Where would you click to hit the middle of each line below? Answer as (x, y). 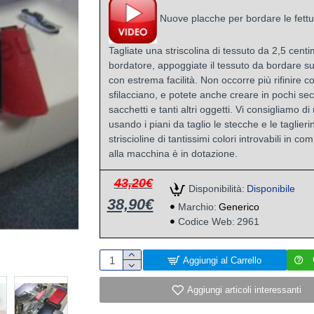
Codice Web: (206, 221)
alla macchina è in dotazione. (173, 153)
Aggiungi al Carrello (223, 260)
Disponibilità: (216, 189)
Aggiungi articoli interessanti (244, 289)
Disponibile (271, 189)
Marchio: (197, 206)
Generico (239, 206)
